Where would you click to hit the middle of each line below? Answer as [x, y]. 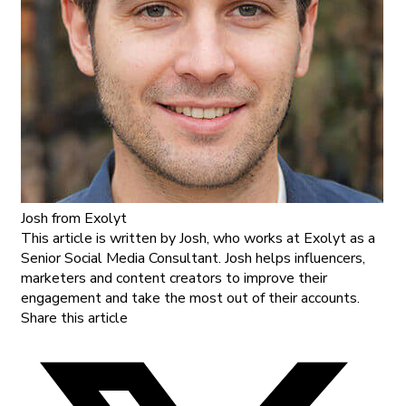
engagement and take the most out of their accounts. [190, 299]
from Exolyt [87, 219]
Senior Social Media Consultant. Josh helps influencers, [193, 259]
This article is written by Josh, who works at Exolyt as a [198, 239]
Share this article [74, 319]
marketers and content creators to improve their [174, 279]
